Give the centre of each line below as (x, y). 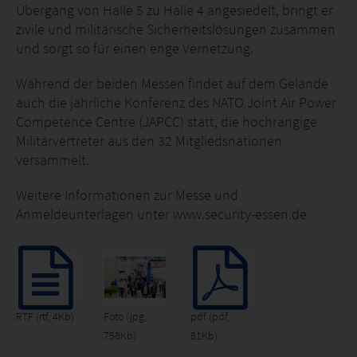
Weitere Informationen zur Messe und (127, 195)
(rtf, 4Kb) (55, 316)
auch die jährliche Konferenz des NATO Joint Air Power (176, 102)
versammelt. (53, 160)
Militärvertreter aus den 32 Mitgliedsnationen (149, 141)
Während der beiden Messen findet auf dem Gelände (172, 83)
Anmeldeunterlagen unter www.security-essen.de (161, 214)
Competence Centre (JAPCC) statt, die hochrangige (167, 122)
